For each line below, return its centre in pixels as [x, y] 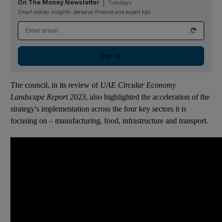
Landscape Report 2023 [48, 97]
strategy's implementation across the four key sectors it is [98, 109]
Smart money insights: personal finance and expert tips [84, 12]
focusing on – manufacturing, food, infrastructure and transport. [109, 120]
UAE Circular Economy [138, 85]
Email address [43, 26]
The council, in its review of [55, 85]
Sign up [111, 55]
